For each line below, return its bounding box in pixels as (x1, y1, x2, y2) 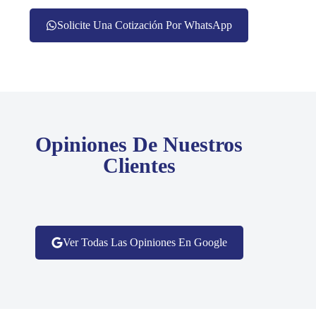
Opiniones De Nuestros (35, 133, 243, 157)
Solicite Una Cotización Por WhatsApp (57, 19, 233, 32)
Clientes (102, 154, 176, 178)
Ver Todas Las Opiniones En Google (62, 236, 227, 249)
